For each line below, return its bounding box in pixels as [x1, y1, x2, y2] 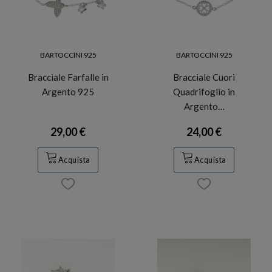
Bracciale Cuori [173, 72, 235, 83]
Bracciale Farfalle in [27, 72, 109, 83]
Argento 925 [42, 86, 94, 98]
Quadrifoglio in [173, 86, 235, 98]
